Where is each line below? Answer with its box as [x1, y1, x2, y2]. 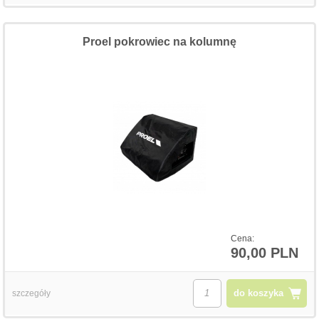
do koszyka [233, 287, 283, 298]
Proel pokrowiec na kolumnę [83, 35, 236, 48]
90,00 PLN [230, 244, 298, 261]
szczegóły [12, 288, 51, 298]
